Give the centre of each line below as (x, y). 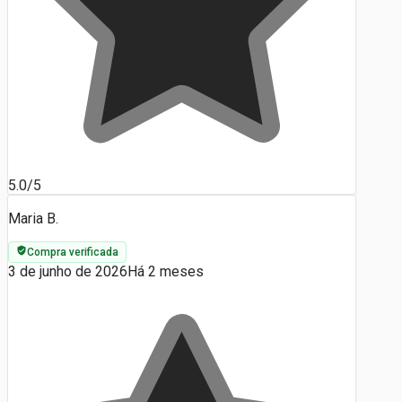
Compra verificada (73, 252)
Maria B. (33, 218)
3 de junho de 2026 (68, 271)
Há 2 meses (166, 271)
